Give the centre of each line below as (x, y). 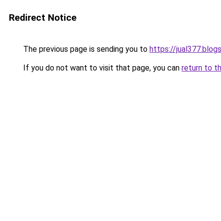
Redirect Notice (43, 18)
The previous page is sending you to (85, 49)
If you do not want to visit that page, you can (101, 68)
